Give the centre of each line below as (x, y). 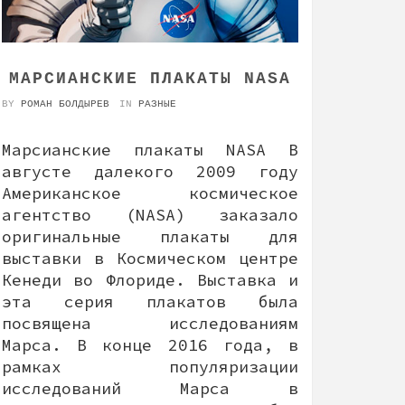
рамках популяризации (150, 366)
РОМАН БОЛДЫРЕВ (65, 104)
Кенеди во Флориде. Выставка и (150, 279)
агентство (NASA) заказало (150, 214)
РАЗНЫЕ (157, 104)
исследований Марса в (150, 388)
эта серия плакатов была (150, 301)
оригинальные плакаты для (150, 236)
